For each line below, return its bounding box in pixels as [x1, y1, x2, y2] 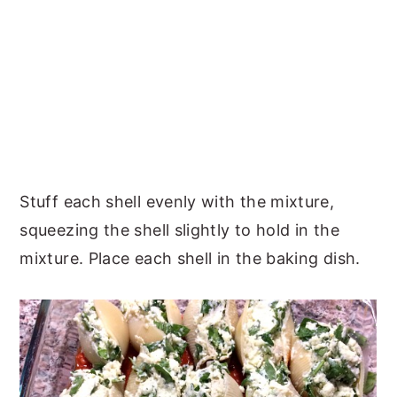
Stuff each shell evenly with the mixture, [19, 192, 335, 212]
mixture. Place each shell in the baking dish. [19, 249, 361, 269]
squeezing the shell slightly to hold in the [19, 221, 339, 240]
